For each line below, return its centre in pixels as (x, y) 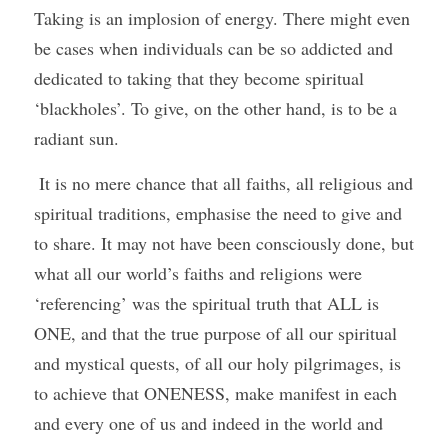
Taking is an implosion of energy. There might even (222, 18)
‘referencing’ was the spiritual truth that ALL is (206, 303)
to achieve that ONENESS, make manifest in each (215, 393)
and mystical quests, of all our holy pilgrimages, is (217, 363)
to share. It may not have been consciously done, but (224, 243)
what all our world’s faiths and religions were (198, 273)
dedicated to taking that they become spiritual (199, 78)
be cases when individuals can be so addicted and (213, 48)
